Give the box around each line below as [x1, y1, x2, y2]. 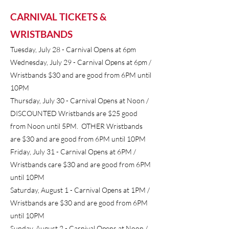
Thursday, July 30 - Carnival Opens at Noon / [10, 96, 149, 105]
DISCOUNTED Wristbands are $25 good [10, 109, 138, 118]
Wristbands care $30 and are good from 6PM [10, 160, 151, 169]
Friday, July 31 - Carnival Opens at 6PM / [10, 147, 136, 156]
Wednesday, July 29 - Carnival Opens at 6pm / [10, 58, 151, 66]
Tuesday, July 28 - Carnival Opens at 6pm [10, 45, 138, 54]
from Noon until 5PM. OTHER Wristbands [10, 122, 143, 130]
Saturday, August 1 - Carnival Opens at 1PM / [10, 186, 150, 194]
